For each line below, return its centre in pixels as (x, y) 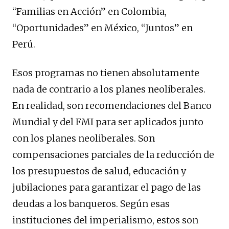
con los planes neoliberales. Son (84, 138)
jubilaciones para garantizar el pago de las (107, 187)
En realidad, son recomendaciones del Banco (112, 105)
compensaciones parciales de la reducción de (113, 154)
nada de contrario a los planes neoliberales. (109, 89)
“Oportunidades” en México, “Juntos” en (102, 28)
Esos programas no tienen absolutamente (106, 73)
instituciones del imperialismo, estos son (105, 220)
